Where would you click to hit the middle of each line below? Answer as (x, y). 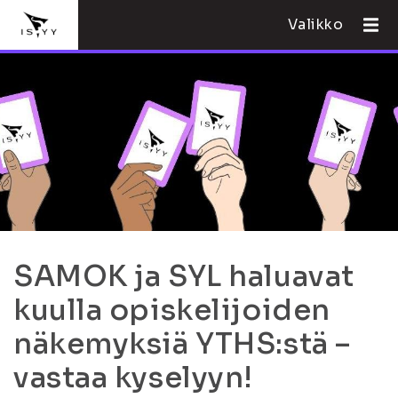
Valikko (315, 24)
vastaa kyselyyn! (133, 378)
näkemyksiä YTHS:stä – (182, 344)
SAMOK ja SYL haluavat (184, 276)
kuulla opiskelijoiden (172, 310)
